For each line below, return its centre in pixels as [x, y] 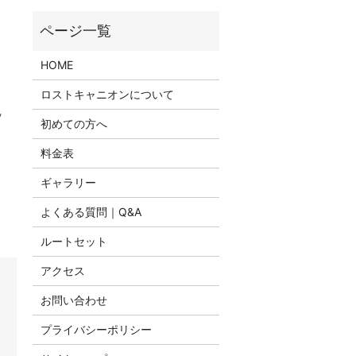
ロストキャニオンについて [107, 94]
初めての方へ [74, 123]
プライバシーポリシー [96, 329]
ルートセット [74, 241]
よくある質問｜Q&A [91, 211]
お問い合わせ [74, 300]
